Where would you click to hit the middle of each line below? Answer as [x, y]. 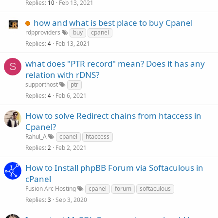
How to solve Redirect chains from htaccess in [113, 116]
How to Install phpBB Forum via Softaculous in [114, 168]
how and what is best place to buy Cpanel [113, 23]
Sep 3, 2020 [71, 200]
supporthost [42, 84]
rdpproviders [43, 32]
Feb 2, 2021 [71, 148]
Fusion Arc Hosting [51, 189]
